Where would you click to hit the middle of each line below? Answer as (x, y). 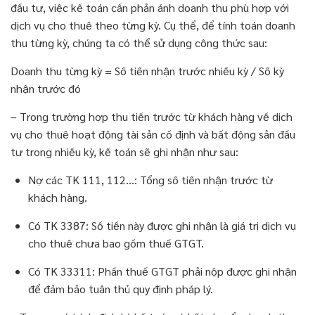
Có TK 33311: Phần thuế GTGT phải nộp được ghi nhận (162, 271)
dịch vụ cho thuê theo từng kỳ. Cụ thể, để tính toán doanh (153, 25)
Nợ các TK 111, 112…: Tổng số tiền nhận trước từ (150, 180)
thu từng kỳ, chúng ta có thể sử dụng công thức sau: (139, 43)
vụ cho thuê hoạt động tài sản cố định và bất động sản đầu (153, 134)
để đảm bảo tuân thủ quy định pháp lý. (121, 289)
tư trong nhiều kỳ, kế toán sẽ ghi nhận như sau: (124, 152)
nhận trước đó (46, 89)
